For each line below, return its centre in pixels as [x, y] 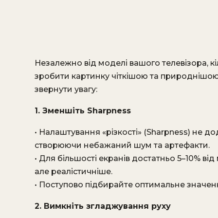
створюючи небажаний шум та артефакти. [122, 145]
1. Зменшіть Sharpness [83, 111]
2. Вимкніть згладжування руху [103, 206]
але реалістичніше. [73, 172]
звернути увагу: [66, 89]
